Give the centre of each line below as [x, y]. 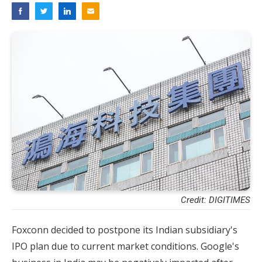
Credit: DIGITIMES [216, 200]
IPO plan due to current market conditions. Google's [125, 246]
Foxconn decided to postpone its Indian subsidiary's [125, 230]
